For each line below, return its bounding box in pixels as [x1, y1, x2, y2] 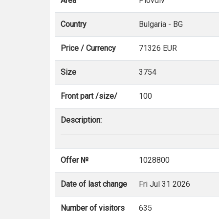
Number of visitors [61, 203, 125, 213]
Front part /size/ [61, 91, 117, 101]
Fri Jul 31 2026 [139, 179, 190, 189]
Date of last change [61, 179, 127, 189]
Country [61, 20, 87, 29]
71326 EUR [139, 44, 177, 53]
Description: [61, 115, 102, 125]
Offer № [61, 155, 88, 165]
